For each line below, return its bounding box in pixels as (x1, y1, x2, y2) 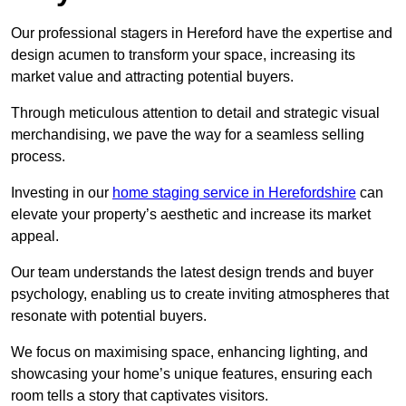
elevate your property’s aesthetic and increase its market (11, 207, 371, 223)
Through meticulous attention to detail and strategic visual (11, 105, 380, 121)
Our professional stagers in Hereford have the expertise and (11, 25, 392, 42)
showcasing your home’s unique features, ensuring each (11, 366, 372, 382)
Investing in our (11, 185, 112, 201)
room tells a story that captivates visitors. (11, 388, 268, 404)
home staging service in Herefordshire (112, 185, 356, 201)
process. (11, 149, 65, 165)
